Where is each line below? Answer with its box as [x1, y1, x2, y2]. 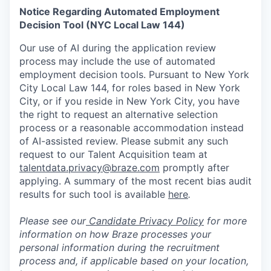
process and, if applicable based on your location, [19, 255, 249, 267]
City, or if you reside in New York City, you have [19, 95, 240, 107]
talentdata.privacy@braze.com [19, 162, 160, 174]
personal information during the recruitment [19, 241, 220, 253]
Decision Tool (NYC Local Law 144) [19, 19, 185, 31]
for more [204, 215, 247, 227]
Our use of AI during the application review [19, 42, 216, 54]
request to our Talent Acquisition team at [19, 148, 207, 160]
